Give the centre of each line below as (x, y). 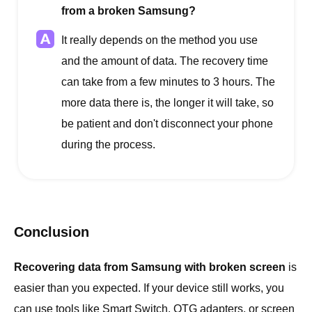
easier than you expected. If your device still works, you (149, 288)
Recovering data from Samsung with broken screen (150, 267)
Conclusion (52, 232)
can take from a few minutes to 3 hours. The (168, 81)
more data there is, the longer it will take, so (167, 102)
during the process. (108, 144)
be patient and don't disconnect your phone (167, 123)
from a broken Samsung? (128, 10)
